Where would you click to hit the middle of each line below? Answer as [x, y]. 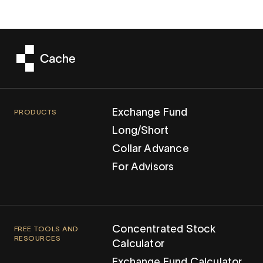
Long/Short [140, 131]
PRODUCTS [36, 112]
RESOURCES [38, 238]
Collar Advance [151, 149]
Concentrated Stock [164, 229]
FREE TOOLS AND [46, 229]
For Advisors [143, 167]
